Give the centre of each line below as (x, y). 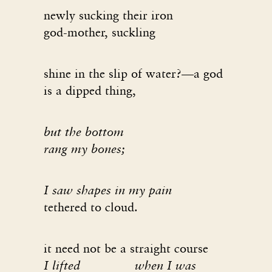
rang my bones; (85, 148)
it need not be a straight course (126, 248)
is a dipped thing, (90, 90)
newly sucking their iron (109, 15)
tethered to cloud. (91, 207)
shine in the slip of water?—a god (134, 73)
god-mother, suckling (100, 32)
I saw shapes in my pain (108, 190)
